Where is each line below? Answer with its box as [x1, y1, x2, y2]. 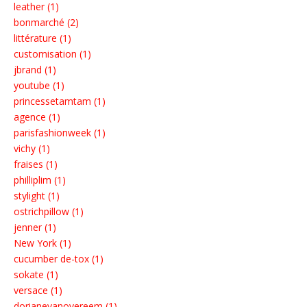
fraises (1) [14, 158, 58, 171]
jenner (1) [14, 221, 56, 234]
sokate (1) [14, 268, 58, 282]
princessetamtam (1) [14, 95, 106, 108]
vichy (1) [14, 142, 50, 156]
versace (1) [14, 284, 62, 297]
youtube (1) [14, 79, 64, 93]
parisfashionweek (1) [14, 126, 106, 140]
